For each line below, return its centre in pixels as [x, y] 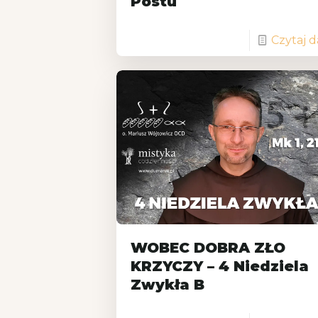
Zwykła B [168, 284]
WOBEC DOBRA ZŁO [208, 247]
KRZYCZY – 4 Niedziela [220, 266]
